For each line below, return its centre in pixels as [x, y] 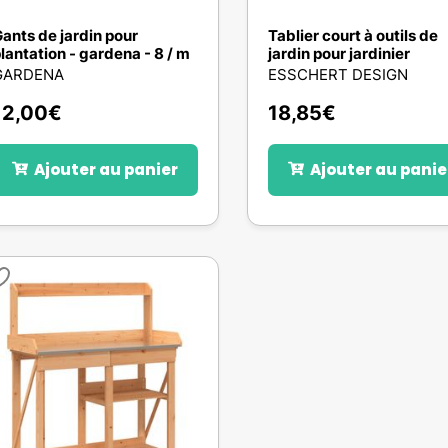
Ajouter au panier [105, 169]
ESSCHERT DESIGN [338, 74]
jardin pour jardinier [339, 53]
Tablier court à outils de [353, 35]
